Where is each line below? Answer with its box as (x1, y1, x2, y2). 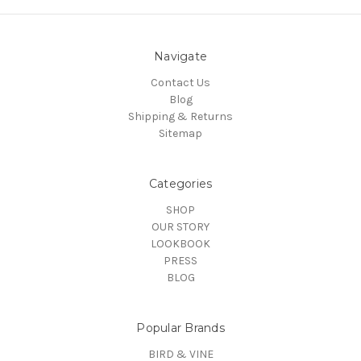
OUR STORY (151, 220, 210, 234)
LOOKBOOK (151, 237, 210, 251)
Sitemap (159, 127, 202, 141)
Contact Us (151, 76, 210, 90)
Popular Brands (136, 321, 225, 336)
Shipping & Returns (128, 110, 233, 124)
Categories (148, 176, 213, 192)
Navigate (154, 49, 207, 64)
